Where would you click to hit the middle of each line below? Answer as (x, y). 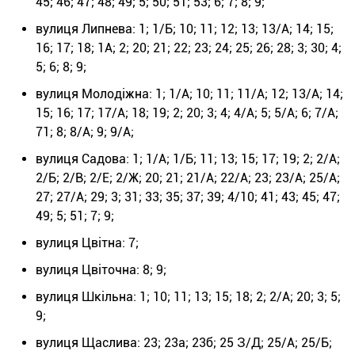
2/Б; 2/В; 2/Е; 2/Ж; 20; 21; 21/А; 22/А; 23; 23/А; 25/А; (188, 178)
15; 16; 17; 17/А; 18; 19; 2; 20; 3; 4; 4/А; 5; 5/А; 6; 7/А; (187, 113)
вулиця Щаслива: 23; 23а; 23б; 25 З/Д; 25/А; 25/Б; (184, 343)
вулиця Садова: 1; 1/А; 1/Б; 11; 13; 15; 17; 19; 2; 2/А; (188, 159)
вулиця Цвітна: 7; (87, 243)
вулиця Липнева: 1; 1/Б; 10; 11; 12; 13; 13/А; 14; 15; (185, 29)
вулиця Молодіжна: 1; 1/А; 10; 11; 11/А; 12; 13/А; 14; (189, 94)
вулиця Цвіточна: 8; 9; (101, 270)
